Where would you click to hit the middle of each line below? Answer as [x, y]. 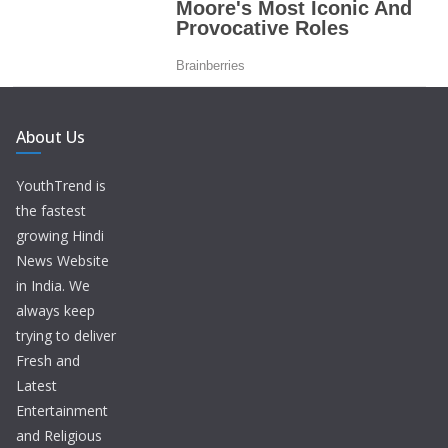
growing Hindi [60, 235]
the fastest [51, 210]
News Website [62, 260]
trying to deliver [66, 335]
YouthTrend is [61, 185]
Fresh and [48, 360]
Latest [36, 385]
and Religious [59, 435]
